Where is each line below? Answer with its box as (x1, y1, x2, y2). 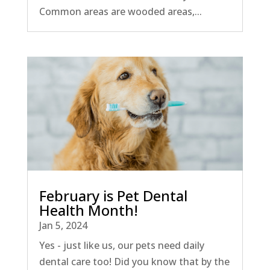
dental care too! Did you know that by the (39, 254, 230, 268)
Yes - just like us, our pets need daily (39, 238, 204, 252)
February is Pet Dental (39, 185, 187, 206)
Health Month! (39, 199, 138, 220)
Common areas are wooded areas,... (39, 5, 202, 19)
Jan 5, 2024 (39, 218, 87, 232)
